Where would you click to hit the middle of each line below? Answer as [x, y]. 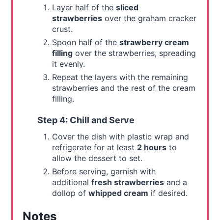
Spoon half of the [85, 42]
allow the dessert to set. [97, 158]
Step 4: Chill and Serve [86, 120]
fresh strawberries [127, 182]
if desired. [168, 193]
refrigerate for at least [94, 148]
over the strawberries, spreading [134, 53]
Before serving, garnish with [104, 172]
